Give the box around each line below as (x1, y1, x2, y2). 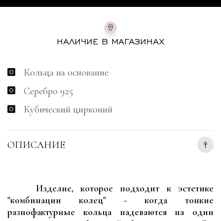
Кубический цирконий (24, 104, 112, 116)
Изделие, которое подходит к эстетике (36, 183, 214, 194)
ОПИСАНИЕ (7, 139, 65, 151)
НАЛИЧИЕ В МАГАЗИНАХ (57, 35, 164, 47)
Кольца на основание (24, 67, 109, 79)
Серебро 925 (24, 85, 73, 97)
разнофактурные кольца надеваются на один (7, 206, 214, 218)
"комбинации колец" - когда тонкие (7, 194, 214, 206)
